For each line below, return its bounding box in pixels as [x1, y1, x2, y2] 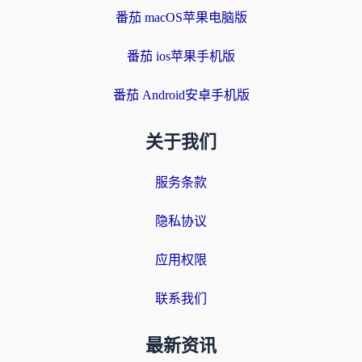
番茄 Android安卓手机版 [112, 88, 250, 102]
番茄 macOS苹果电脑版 [115, 11, 247, 24]
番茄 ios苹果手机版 [127, 49, 235, 63]
